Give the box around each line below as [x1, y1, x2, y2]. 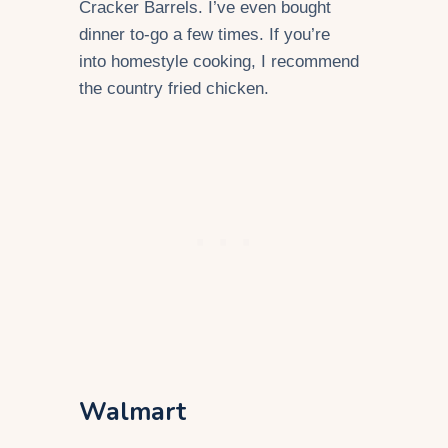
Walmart [79, 394, 186, 429]
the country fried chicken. [79, 78, 269, 98]
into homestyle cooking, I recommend [79, 51, 359, 71]
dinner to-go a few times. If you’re [79, 24, 330, 44]
